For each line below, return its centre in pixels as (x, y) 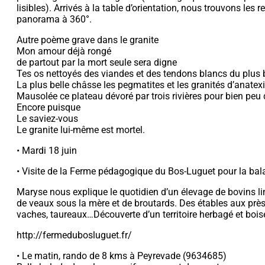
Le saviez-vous (47, 118)
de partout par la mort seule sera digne (97, 62)
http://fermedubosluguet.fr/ (74, 235)
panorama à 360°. (54, 19)
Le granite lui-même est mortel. (81, 130)
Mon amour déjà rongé (64, 51)
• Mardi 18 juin (47, 150)
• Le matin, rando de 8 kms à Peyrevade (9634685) (122, 256)
